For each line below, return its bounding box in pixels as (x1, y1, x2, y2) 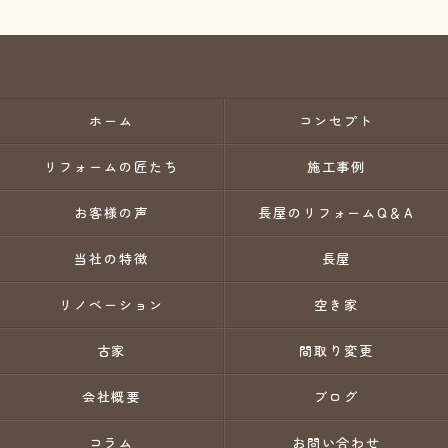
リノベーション (59, 295, 164, 314)
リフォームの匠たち (44, 157, 179, 176)
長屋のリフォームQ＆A (257, 203, 416, 222)
